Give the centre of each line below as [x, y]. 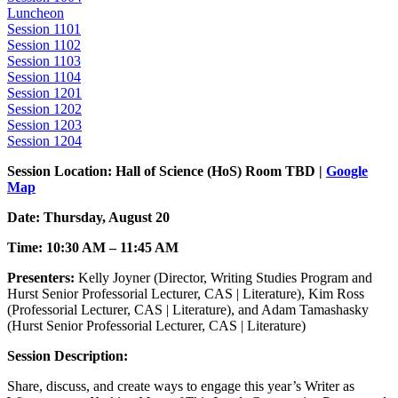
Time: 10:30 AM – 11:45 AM [93, 248]
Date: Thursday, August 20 [88, 218]
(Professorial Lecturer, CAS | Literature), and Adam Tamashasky [188, 310]
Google [347, 171]
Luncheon [36, 13]
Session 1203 [44, 125]
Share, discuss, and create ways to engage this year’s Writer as [181, 386]
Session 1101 [44, 29]
